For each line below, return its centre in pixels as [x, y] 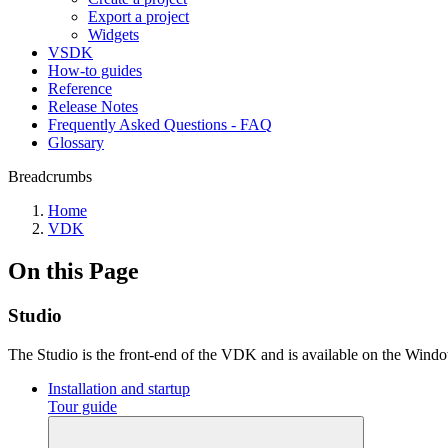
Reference [80, 88]
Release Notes [93, 106]
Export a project [138, 16]
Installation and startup [119, 388]
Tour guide [82, 406]
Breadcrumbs [50, 176]
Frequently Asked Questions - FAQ [160, 124]
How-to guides [95, 70]
